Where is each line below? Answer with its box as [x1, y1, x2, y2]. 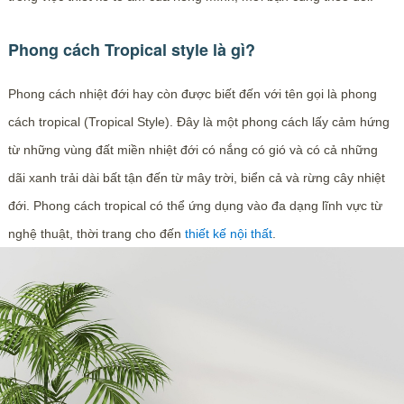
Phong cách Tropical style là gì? [7, 38, 255, 61]
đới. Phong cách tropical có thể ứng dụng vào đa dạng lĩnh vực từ [7, 198, 382, 213]
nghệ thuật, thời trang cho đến [7, 226, 185, 241]
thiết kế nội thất [184, 226, 272, 241]
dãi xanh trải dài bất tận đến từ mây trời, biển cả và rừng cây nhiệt [7, 170, 385, 185]
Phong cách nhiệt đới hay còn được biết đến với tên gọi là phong [7, 87, 377, 101]
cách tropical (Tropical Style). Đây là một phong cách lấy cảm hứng [7, 115, 390, 129]
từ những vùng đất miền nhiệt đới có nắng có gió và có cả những [7, 142, 378, 157]
